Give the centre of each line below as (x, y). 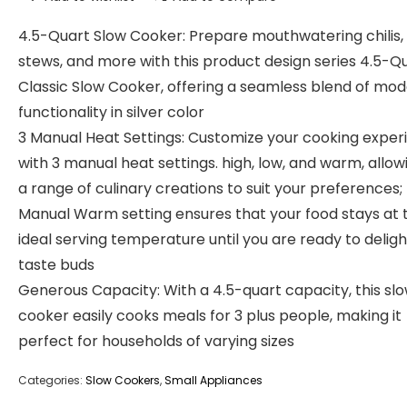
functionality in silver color (111, 112)
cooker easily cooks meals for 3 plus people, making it (210, 316)
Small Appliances (213, 380)
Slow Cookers (123, 380)
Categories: (52, 380)
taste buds (56, 265)
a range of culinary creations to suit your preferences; (210, 189)
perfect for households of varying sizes (156, 341)
